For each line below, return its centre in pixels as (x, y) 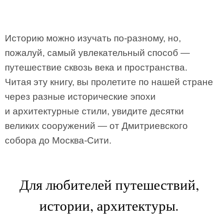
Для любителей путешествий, (109, 184)
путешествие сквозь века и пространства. (96, 67)
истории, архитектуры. (109, 205)
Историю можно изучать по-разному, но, (93, 38)
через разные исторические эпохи (80, 97)
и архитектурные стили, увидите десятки (94, 111)
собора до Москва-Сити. (58, 140)
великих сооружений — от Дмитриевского (96, 126)
